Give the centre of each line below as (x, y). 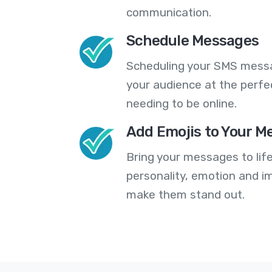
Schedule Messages (192, 41)
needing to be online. (181, 104)
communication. (168, 13)
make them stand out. (185, 195)
